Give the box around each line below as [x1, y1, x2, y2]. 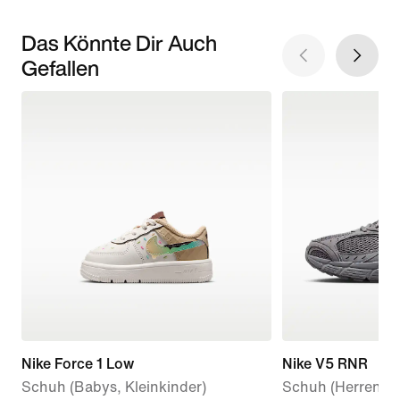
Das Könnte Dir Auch [21, 26, 217, 59]
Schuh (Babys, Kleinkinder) [21, 379, 206, 395]
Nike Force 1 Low [21, 355, 134, 371]
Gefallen [21, 51, 99, 84]
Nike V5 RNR [281, 355, 368, 371]
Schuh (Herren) [281, 379, 386, 395]
